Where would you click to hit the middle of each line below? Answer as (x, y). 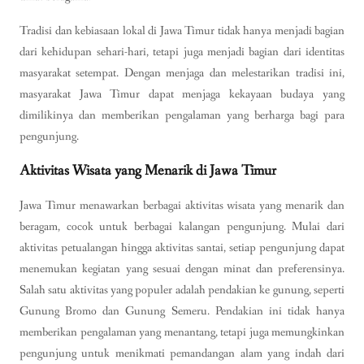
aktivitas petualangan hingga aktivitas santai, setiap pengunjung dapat (182, 247)
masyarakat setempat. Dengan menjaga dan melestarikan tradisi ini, (182, 73)
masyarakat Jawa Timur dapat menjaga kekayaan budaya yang (182, 94)
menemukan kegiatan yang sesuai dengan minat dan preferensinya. (182, 269)
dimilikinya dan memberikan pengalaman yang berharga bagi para (182, 115)
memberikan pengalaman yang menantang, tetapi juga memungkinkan (182, 332)
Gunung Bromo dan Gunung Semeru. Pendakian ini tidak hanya (182, 311)
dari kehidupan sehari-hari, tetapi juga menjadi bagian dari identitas (182, 52)
